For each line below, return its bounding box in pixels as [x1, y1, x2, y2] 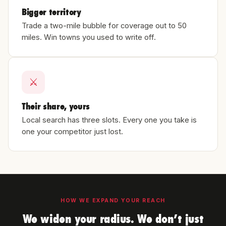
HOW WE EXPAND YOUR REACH [61, 197, 165, 204]
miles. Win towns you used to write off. [22, 33, 156, 42]
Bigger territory [22, 7, 81, 17]
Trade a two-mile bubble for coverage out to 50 [22, 21, 187, 30]
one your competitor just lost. [22, 127, 123, 136]
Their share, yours [22, 101, 90, 111]
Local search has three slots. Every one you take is [22, 116, 197, 125]
